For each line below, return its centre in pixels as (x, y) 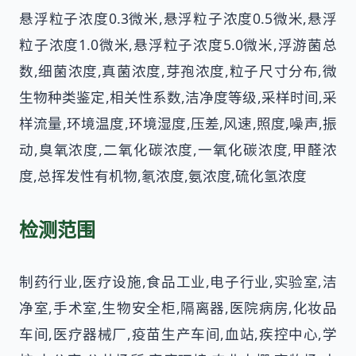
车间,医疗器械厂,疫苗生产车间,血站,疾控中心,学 (178, 333)
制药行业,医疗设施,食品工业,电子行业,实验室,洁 (178, 281)
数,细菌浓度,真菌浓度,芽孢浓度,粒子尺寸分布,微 (178, 70)
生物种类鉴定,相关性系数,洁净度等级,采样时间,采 (178, 97)
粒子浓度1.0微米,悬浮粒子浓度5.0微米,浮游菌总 (178, 44)
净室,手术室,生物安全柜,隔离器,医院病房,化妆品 (178, 307)
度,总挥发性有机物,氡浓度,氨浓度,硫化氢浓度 (163, 175)
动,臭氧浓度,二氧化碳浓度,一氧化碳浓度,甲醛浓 (178, 149)
